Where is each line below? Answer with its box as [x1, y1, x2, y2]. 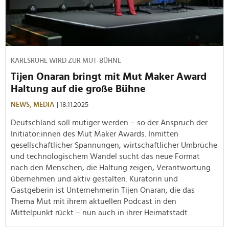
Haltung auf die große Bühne [11, 83, 146, 94]
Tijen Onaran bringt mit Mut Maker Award [11, 71, 207, 82]
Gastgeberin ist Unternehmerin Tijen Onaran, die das [11, 186, 195, 194]
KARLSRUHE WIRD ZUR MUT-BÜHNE [11, 57, 121, 64]
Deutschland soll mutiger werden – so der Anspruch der [11, 118, 208, 127]
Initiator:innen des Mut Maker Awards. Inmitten [11, 129, 178, 138]
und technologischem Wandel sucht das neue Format [11, 152, 200, 161]
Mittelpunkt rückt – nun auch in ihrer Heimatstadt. [11, 208, 189, 217]
